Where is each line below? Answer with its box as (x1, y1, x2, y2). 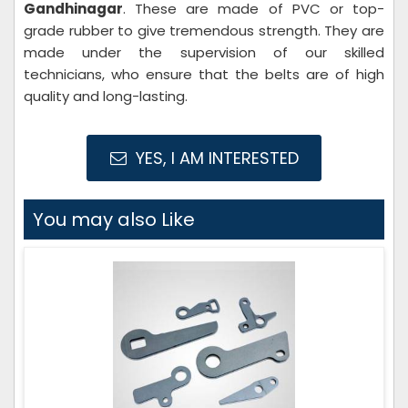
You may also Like (33, 207, 195, 232)
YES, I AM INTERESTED (130, 147, 299, 169)
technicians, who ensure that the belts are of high (24, 65, 384, 84)
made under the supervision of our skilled (24, 43, 384, 62)
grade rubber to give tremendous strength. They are (24, 21, 384, 40)
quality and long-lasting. (24, 87, 188, 106)
